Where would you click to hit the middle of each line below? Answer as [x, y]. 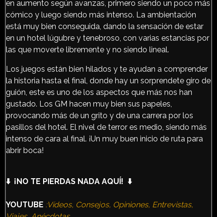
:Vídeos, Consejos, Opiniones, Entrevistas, [119, 204]
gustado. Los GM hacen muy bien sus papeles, [89, 104]
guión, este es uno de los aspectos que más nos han [99, 92]
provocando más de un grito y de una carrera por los [100, 115]
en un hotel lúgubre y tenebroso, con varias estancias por [108, 38]
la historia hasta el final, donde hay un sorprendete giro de [108, 80]
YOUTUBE [25, 204]
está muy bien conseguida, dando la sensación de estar [105, 26]
